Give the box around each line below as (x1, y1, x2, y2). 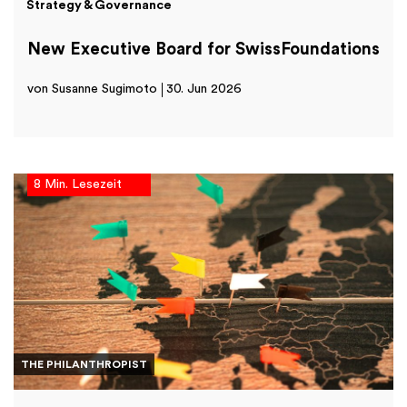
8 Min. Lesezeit (34, 178, 122, 192)
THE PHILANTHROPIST (21, 359, 147, 371)
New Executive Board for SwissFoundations (27, 41, 380, 59)
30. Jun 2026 (166, 83, 242, 96)
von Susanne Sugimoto (27, 83, 157, 96)
